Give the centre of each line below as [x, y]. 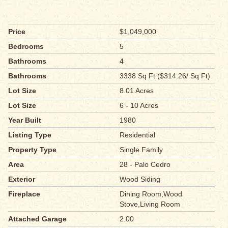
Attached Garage [37, 219]
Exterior [22, 179]
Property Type [32, 150]
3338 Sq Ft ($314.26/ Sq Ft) [165, 76]
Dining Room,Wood [151, 194]
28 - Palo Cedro [145, 165]
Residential [138, 135]
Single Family [141, 150]
